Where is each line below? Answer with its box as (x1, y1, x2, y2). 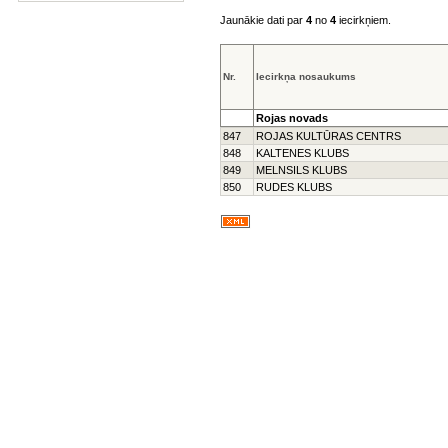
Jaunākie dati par (220, 14, 306, 26)
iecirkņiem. (336, 14, 391, 26)
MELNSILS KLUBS (256, 164, 347, 176)
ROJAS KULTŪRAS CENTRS (256, 130, 401, 142)
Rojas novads (256, 112, 328, 124)
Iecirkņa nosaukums (256, 71, 356, 82)
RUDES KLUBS (256, 181, 332, 193)
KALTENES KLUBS (256, 147, 349, 159)
